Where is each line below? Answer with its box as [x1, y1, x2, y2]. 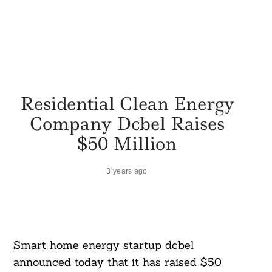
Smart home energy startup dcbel [13, 238, 194, 253]
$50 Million [77, 131, 177, 155]
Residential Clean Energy [19, 91, 234, 115]
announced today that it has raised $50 [13, 255, 222, 270]
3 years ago [106, 166, 148, 175]
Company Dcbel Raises [29, 111, 225, 135]
